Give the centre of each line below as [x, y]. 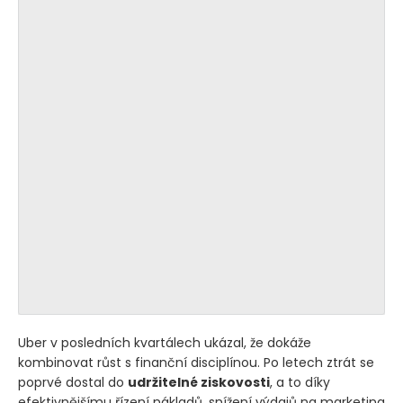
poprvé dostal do [73, 382]
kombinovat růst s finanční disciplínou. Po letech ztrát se [196, 362]
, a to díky [300, 382]
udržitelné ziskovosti [199, 382]
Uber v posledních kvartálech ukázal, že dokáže [165, 342]
